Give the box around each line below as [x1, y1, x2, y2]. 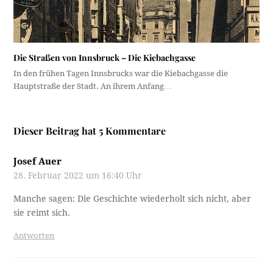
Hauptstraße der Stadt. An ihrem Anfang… [13, 81, 172, 91]
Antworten [13, 230, 55, 240]
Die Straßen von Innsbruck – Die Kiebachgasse [13, 51, 196, 63]
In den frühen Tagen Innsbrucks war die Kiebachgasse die [13, 68, 229, 78]
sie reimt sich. [13, 207, 71, 218]
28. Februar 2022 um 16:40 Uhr [13, 170, 143, 180]
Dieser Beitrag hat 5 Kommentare [13, 124, 166, 137]
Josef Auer [13, 155, 62, 167]
